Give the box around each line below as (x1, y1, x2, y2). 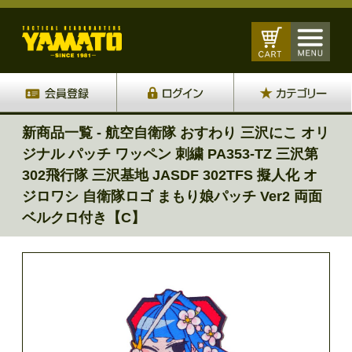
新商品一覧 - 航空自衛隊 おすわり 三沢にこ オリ (22, 125, 329, 141)
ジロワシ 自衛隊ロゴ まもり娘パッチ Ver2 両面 (22, 189, 322, 204)
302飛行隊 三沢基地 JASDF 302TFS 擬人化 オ (22, 167, 317, 183)
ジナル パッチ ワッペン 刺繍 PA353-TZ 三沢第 (22, 146, 318, 162)
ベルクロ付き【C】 (22, 210, 145, 225)
